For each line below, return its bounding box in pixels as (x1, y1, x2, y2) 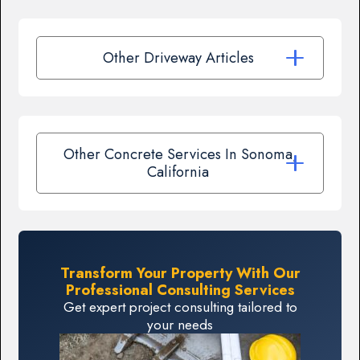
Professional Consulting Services (65, 279, 295, 301)
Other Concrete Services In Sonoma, (63, 143, 297, 166)
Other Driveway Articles (102, 46, 258, 68)
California (147, 161, 213, 183)
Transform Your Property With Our (59, 262, 301, 284)
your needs (147, 315, 213, 335)
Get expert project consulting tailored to (63, 297, 297, 317)
